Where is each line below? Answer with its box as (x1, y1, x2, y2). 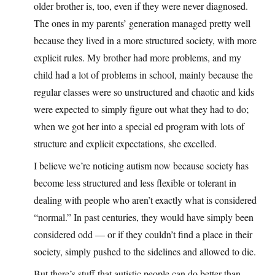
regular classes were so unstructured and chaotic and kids (34, 85, 254, 99)
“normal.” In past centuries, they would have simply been (34, 211, 254, 224)
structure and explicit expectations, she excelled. (34, 137, 217, 150)
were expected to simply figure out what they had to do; (34, 103, 249, 116)
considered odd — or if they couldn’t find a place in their (34, 228, 252, 241)
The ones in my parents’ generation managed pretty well (34, 17, 250, 30)
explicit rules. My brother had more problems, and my (34, 51, 241, 64)
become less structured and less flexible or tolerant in (34, 176, 236, 190)
